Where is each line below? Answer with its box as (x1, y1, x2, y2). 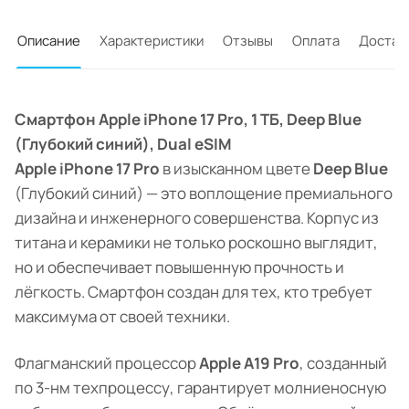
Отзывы (223, 31, 273, 50)
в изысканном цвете (160, 158, 313, 180)
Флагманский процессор (15, 352, 199, 374)
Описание (17, 31, 80, 50)
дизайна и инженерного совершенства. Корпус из (15, 207, 379, 229)
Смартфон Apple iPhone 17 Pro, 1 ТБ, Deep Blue (15, 109, 362, 131)
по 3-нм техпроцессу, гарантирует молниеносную (15, 377, 386, 399)
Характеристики (100, 31, 204, 50)
